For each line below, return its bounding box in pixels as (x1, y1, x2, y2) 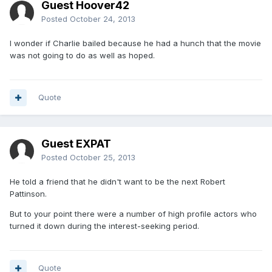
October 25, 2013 (70, 152, 135, 163)
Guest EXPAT (41, 137, 111, 151)
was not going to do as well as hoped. (10, 50, 155, 61)
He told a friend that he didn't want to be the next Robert (10, 177, 225, 187)
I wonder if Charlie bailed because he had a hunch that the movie (10, 38, 261, 49)
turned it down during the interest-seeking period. (10, 221, 199, 231)
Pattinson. (10, 189, 47, 199)
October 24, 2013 (70, 14, 135, 24)
